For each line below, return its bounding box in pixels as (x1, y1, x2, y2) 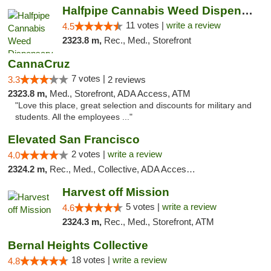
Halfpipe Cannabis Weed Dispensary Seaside (241, 4, 253, 17)
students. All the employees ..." (15, 113, 132, 122)
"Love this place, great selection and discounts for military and (15, 101, 252, 110)
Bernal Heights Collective (8, 239, 148, 252)
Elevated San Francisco (8, 133, 140, 146)
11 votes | (125, 20, 166, 30)
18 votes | (71, 255, 113, 265)
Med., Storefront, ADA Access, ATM (50, 88, 191, 99)
